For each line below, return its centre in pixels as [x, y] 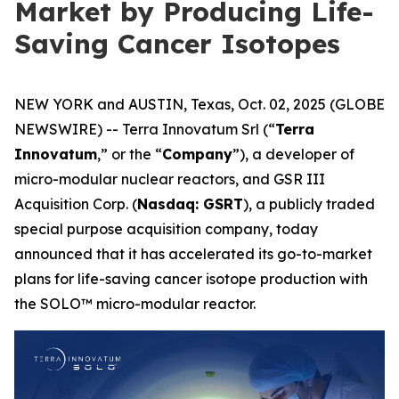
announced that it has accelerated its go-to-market [193, 254]
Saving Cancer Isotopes [177, 44]
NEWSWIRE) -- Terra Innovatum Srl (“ [145, 129]
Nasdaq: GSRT [190, 204]
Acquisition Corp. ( [76, 204]
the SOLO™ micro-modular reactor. [135, 304]
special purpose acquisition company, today [166, 229]
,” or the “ [130, 154]
